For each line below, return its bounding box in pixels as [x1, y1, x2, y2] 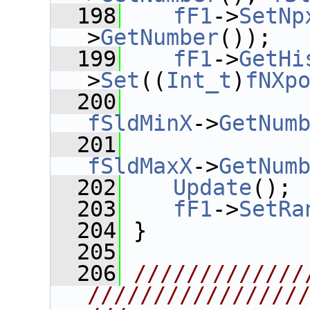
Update [173, 175, 252, 200]
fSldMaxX [87, 154, 192, 179]
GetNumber [100, 25, 219, 50]
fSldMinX [87, 111, 192, 136]
